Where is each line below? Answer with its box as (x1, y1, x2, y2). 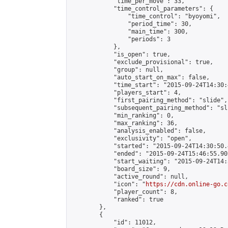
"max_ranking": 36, (71, 120, 178, 127)
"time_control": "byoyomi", (71, 13, 220, 20)
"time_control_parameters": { (71, 5, 213, 12)
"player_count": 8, (71, 188, 178, 195)
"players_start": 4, (71, 89, 181, 96)
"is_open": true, (71, 51, 170, 58)
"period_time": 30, (71, 20, 192, 27)
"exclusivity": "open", (71, 135, 192, 142)
